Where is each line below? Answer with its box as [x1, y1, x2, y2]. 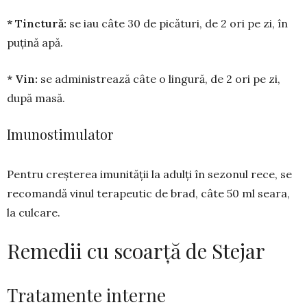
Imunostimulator [7, 124, 113, 143]
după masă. [7, 90, 65, 105]
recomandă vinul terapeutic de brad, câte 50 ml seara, [7, 186, 290, 200]
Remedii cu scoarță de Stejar [7, 236, 265, 265]
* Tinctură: [7, 16, 69, 30]
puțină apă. [7, 35, 63, 49]
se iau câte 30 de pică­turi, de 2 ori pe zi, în [69, 16, 288, 30]
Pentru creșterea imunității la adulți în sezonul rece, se [7, 167, 292, 181]
